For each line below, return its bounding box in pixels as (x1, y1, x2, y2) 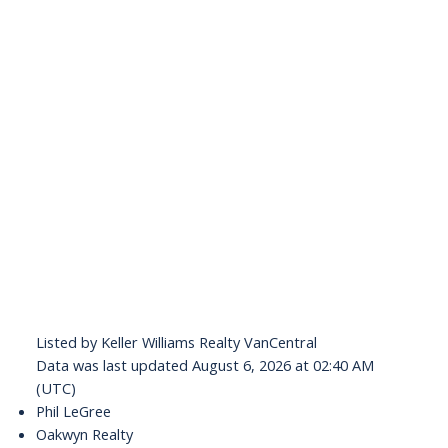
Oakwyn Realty (35, 424, 133, 445)
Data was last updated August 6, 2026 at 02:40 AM (35, 355, 374, 376)
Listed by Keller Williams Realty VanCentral (35, 332, 317, 353)
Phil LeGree (35, 401, 111, 422)
